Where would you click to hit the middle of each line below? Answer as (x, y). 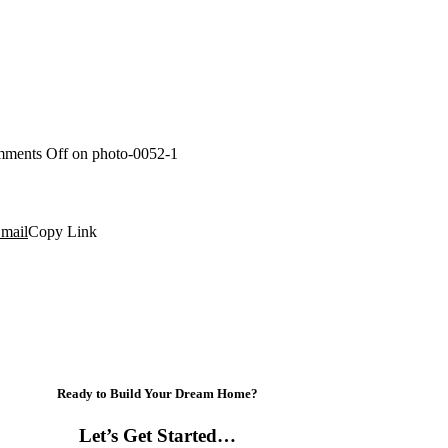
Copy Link (62, 232)
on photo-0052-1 (123, 153)
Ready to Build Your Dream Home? (157, 394)
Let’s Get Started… (157, 435)
